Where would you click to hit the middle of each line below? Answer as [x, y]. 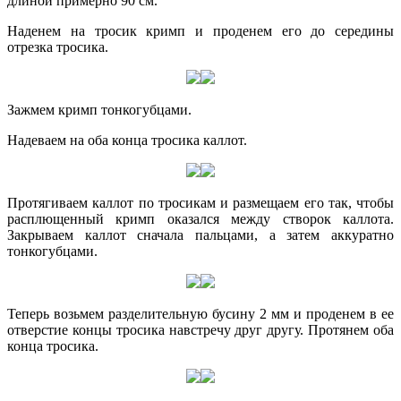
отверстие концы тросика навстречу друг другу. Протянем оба [200, 330]
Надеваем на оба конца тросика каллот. [127, 141]
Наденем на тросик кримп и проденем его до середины [200, 31]
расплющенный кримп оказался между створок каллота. [200, 219]
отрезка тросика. [58, 47]
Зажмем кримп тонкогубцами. [99, 110]
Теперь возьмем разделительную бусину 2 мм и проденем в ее [200, 314]
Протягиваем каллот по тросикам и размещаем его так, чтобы [200, 203]
